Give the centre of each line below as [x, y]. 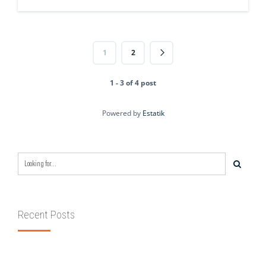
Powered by [122, 113]
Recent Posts [46, 215]
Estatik [153, 113]
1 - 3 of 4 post [133, 83]
